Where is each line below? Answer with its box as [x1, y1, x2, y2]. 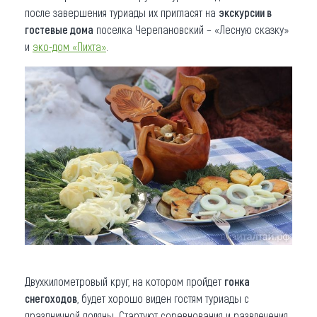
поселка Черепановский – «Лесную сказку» [93, 23, 289, 36]
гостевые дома [25, 23, 93, 36]
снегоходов [25, 292, 77, 306]
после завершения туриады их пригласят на [25, 6, 219, 19]
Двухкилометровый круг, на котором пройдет [25, 275, 224, 289]
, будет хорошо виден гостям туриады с [77, 292, 249, 306]
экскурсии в [219, 6, 272, 19]
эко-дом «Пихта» [33, 40, 106, 53]
